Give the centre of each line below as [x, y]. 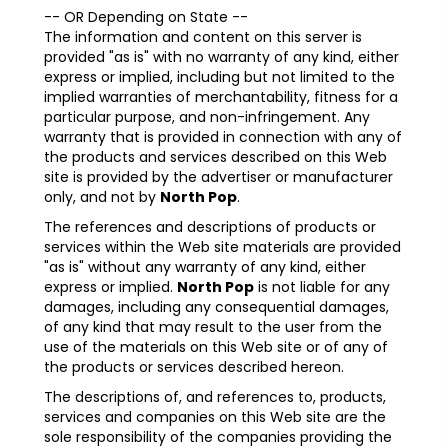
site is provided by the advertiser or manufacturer [218, 177]
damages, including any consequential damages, [216, 307]
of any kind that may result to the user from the [213, 327]
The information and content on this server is [203, 37]
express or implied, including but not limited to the [219, 77]
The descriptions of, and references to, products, [215, 397]
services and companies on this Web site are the [215, 417]
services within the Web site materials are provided [222, 247]
